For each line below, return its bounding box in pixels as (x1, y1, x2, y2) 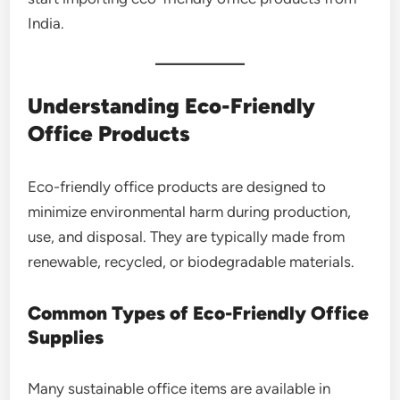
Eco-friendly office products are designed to (28, 177, 327, 196)
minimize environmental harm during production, (28, 202, 352, 221)
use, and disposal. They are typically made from (28, 227, 346, 246)
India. (28, 13, 65, 32)
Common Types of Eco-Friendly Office (28, 301, 370, 324)
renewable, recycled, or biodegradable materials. (28, 252, 355, 271)
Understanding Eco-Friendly (28, 92, 316, 119)
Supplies (28, 325, 104, 348)
